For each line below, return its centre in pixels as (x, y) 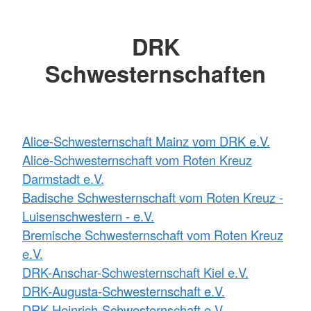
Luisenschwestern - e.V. (88, 216)
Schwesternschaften (155, 74)
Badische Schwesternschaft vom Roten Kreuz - (153, 197)
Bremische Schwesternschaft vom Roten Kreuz (153, 234)
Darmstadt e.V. (63, 178)
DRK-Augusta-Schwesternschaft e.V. (124, 291)
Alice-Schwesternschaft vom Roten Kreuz (137, 159)
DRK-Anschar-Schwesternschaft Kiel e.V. (135, 272)
